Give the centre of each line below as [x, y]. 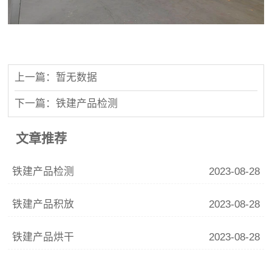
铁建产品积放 [43, 205]
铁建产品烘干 [43, 237]
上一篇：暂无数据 [56, 77]
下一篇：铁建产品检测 [66, 103]
